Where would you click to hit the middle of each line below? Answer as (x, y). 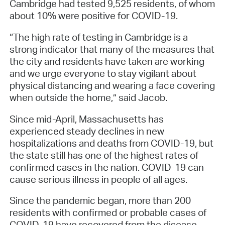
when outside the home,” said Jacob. (88, 97)
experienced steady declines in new (87, 131)
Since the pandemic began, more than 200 (100, 201)
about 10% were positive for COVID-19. (93, 16)
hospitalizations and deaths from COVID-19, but (111, 143)
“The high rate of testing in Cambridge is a (98, 37)
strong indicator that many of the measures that (112, 49)
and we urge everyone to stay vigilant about (103, 73)
